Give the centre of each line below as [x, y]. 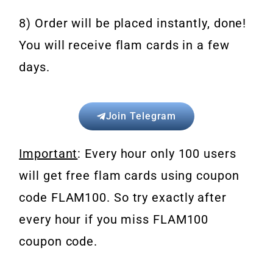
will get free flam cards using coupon [129, 176]
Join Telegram [141, 116]
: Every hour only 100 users [157, 154]
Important [48, 154]
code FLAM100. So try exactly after [123, 198]
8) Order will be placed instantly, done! [133, 23]
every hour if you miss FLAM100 [114, 220]
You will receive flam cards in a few [124, 45]
